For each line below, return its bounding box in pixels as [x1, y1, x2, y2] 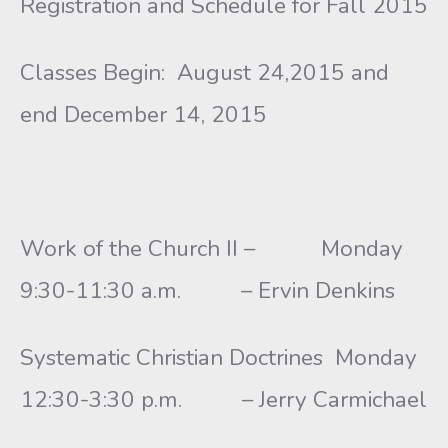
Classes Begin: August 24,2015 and [20, 57, 389, 88]
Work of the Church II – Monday [20, 233, 403, 264]
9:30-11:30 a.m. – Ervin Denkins [20, 275, 395, 306]
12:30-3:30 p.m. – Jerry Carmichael [20, 384, 427, 415]
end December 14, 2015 [20, 99, 267, 130]
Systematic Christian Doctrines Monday [20, 342, 417, 373]
